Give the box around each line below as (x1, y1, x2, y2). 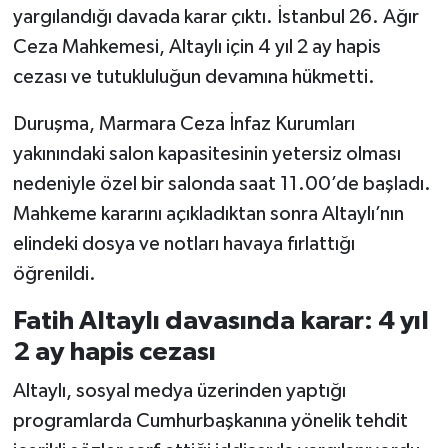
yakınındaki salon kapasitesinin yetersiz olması (12, 143, 401, 164)
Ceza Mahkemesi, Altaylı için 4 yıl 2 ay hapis (12, 36, 381, 57)
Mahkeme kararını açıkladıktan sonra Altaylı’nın (12, 203, 404, 224)
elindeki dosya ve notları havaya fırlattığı (12, 233, 355, 254)
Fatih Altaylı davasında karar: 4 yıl (12, 307, 429, 334)
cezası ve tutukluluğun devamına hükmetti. (12, 66, 375, 87)
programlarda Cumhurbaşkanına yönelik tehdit (12, 411, 408, 432)
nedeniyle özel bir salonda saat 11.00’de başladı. (12, 173, 431, 194)
